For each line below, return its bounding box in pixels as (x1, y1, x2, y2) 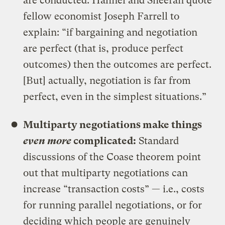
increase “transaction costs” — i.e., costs (23, 183, 205, 195)
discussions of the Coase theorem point (23, 151, 201, 163)
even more (23, 135, 74, 147)
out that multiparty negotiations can (23, 167, 188, 179)
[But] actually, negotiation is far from (23, 74, 191, 86)
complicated (73, 135, 134, 147)
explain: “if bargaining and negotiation (23, 26, 198, 38)
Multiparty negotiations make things (23, 119, 202, 131)
